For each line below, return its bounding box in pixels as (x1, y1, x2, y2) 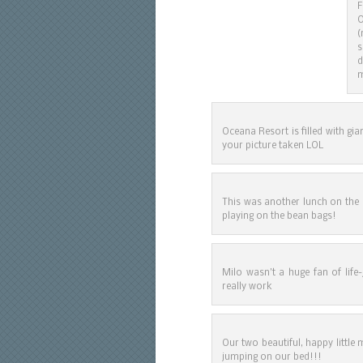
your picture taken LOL (222, 141, 323, 151)
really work (222, 282, 272, 292)
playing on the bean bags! (222, 211, 336, 221)
